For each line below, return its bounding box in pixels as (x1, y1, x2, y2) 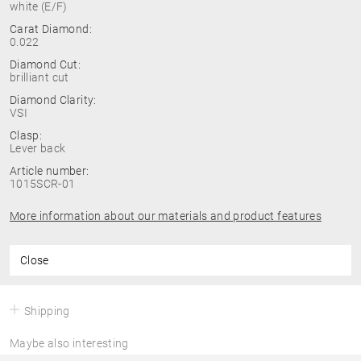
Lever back (10, 142, 66, 155)
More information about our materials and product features (10, 210, 322, 222)
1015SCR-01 (10, 177, 76, 190)
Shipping (24, 305, 70, 317)
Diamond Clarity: (10, 93, 97, 106)
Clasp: (10, 129, 43, 142)
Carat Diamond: (10, 23, 92, 35)
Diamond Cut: (10, 58, 81, 71)
